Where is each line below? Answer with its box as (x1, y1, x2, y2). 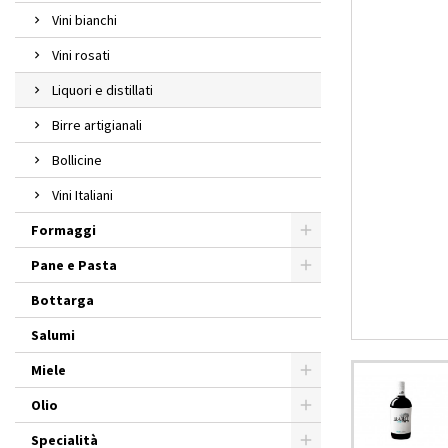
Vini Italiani (52, 186, 113, 204)
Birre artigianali (52, 116, 142, 134)
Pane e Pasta (31, 256, 117, 274)
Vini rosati (52, 46, 110, 64)
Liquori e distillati (52, 81, 153, 99)
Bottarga (31, 291, 94, 309)
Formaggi (31, 221, 96, 239)
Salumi (31, 326, 75, 344)
